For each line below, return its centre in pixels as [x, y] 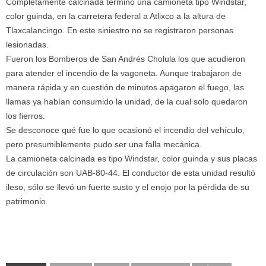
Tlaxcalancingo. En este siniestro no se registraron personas [120, 30]
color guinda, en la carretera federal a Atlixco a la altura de [116, 16]
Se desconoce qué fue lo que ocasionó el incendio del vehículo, [125, 130]
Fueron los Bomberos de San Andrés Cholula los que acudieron [126, 58]
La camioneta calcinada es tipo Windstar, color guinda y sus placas [132, 158]
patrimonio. [27, 201]
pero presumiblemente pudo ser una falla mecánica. [104, 144]
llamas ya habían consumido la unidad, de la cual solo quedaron [127, 101]
